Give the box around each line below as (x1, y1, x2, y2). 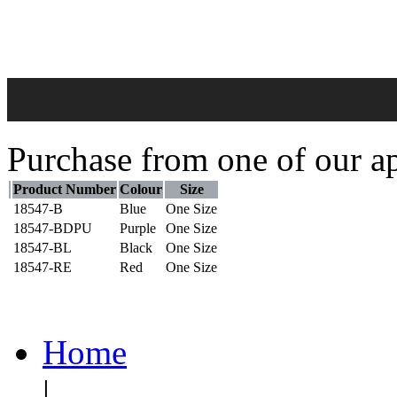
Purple (120, 221, 156, 237)
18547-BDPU (13, 221, 92, 237)
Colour (120, 182, 162, 198)
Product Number (13, 182, 116, 198)
